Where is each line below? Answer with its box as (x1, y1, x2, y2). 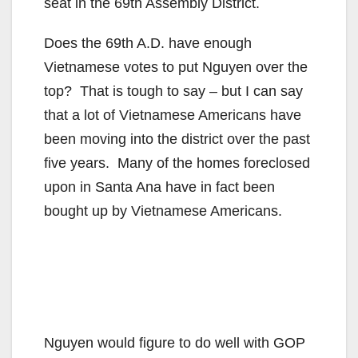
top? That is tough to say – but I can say (44, 82, 303, 99)
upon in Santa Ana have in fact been (44, 178, 275, 195)
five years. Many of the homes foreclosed (44, 154, 310, 171)
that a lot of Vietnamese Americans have (44, 106, 301, 123)
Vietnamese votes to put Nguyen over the (44, 58, 308, 75)
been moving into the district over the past (44, 130, 310, 147)
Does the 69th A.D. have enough (44, 34, 252, 51)
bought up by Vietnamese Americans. (44, 202, 282, 219)
